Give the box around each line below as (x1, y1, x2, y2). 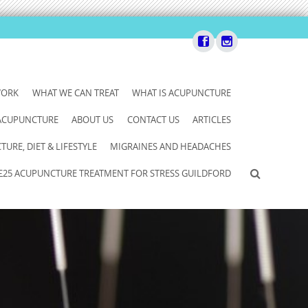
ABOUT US (71, 113, 114, 126)
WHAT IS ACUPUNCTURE (132, 87, 232, 99)
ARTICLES (192, 113, 232, 126)
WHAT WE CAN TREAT (32, 87, 119, 99)
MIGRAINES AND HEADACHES (110, 140, 232, 153)
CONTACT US (126, 113, 179, 126)
